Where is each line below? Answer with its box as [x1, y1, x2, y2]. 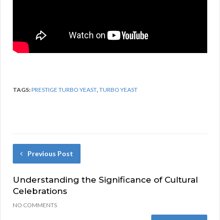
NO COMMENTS [13, 201, 57, 209]
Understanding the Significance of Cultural [13, 174, 198, 185]
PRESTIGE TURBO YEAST [31, 85, 97, 93]
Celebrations [13, 186, 67, 196]
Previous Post [27, 149, 73, 158]
